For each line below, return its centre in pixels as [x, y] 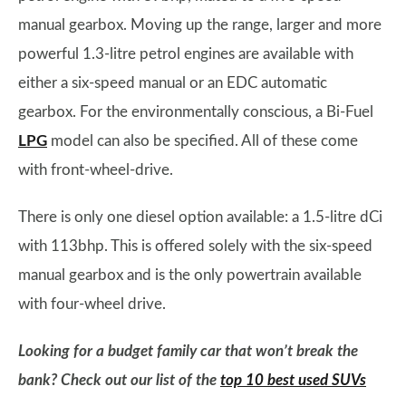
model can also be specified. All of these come [203, 140]
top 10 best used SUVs [293, 380]
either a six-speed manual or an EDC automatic [173, 82]
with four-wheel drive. [92, 304]
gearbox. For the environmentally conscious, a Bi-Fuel [196, 111]
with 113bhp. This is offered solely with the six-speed [195, 246]
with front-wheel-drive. [96, 169]
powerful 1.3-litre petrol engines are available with [186, 53]
